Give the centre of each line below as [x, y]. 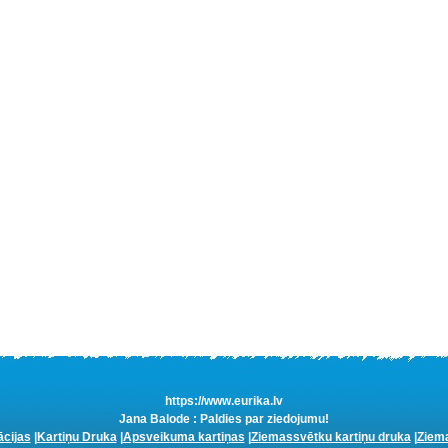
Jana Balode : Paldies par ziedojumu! [224, 419]
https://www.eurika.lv [224, 401]
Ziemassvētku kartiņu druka [330, 437]
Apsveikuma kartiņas [183, 437]
